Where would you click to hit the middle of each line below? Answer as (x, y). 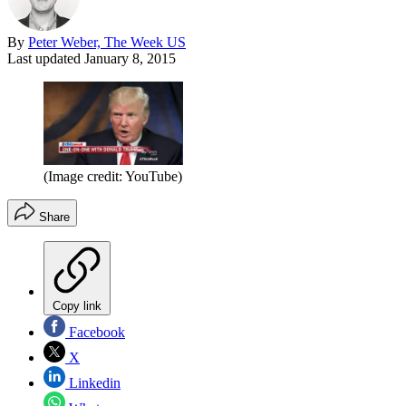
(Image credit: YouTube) (113, 177)
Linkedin (93, 383)
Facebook (95, 333)
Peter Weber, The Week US (107, 42)
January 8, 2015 (130, 58)
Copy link (77, 306)
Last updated (46, 58)
